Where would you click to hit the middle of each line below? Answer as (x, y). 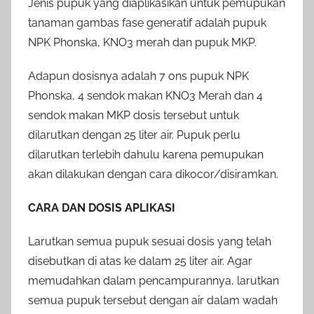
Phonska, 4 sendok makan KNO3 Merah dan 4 (145, 96)
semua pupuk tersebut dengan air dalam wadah (153, 301)
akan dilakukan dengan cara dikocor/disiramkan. (153, 175)
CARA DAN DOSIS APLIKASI (102, 208)
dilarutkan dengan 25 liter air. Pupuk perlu (134, 135)
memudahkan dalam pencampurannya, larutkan (153, 281)
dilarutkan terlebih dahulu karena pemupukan (146, 155)
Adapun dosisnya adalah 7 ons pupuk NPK (138, 76)
